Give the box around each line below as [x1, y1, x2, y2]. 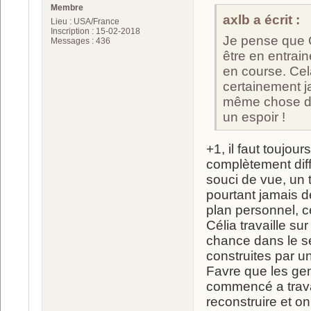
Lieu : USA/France [51, 17, 119, 27]
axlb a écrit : [223, 12, 300, 28]
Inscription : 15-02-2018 [51, 26, 140, 37]
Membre [51, 3, 83, 13]
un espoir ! [223, 110, 285, 125]
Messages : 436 [51, 36, 110, 47]
